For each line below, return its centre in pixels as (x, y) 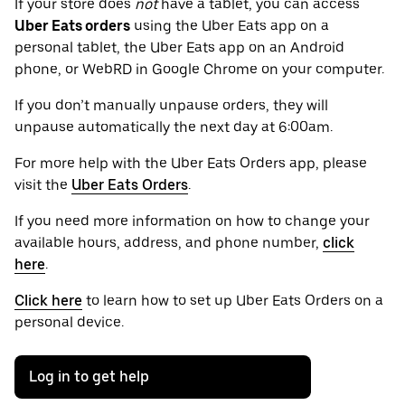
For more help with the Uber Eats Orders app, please (191, 164)
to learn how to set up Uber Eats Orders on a (233, 301)
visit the (43, 185)
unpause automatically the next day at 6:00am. (174, 127)
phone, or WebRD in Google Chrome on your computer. (199, 70)
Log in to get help (89, 377)
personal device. (69, 323)
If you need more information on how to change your (192, 221)
